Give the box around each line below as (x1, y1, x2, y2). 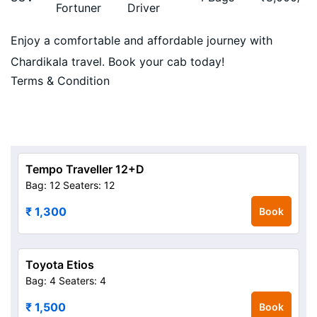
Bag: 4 (25, 275, 56, 287)
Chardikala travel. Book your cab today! (11, 54, 224, 69)
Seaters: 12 (63, 179, 115, 191)
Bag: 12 (25, 179, 60, 191)
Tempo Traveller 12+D (25, 162, 144, 176)
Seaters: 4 (59, 275, 106, 287)
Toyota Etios (25, 258, 94, 272)
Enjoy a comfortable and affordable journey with (11, 33, 272, 47)
